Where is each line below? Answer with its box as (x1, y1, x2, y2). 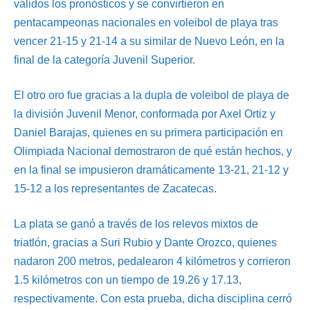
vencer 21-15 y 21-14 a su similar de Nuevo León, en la (14, 35, 284, 47)
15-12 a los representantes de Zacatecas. (14, 182, 217, 194)
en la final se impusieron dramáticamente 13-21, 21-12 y (14, 163, 289, 176)
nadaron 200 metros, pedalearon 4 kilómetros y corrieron (14, 255, 291, 267)
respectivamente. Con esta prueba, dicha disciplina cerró (14, 292, 292, 304)
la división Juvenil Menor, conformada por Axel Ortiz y (14, 107, 275, 120)
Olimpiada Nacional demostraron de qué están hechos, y (14, 145, 292, 157)
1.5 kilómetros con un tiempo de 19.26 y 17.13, (14, 273, 241, 286)
